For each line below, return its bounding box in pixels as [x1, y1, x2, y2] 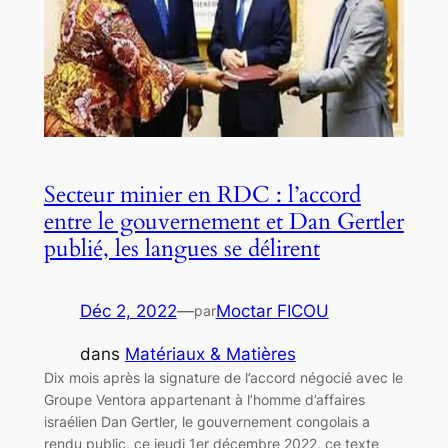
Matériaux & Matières [124, 343, 296, 364]
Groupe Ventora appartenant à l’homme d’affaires [43, 390, 365, 408]
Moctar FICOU [215, 300, 329, 321]
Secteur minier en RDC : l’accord [43, 178, 361, 210]
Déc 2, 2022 [79, 300, 177, 321]
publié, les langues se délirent [43, 232, 320, 264]
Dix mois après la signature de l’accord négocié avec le [43, 368, 403, 386]
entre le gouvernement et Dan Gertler [43, 205, 404, 237]
